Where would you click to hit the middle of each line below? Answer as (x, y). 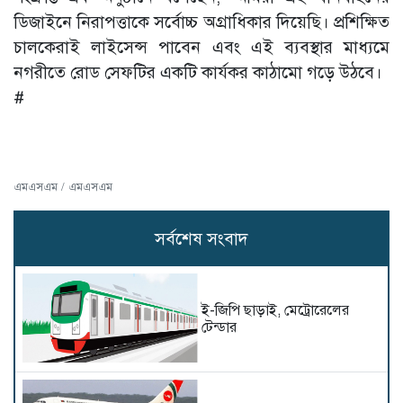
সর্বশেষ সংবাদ (201, 239)
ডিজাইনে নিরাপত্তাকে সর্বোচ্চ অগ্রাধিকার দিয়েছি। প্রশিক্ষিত (201, 22)
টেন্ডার (219, 327)
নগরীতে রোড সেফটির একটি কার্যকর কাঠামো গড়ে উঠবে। (198, 72)
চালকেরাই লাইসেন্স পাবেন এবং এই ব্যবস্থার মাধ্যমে (201, 47)
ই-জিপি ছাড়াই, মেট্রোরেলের (275, 310)
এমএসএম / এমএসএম (63, 187)
